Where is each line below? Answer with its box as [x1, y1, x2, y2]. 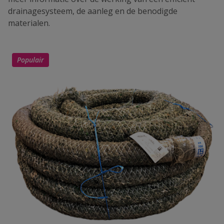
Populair [17, 55, 44, 65]
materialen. [8, 17, 50, 29]
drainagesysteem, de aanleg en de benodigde [8, 5, 177, 17]
